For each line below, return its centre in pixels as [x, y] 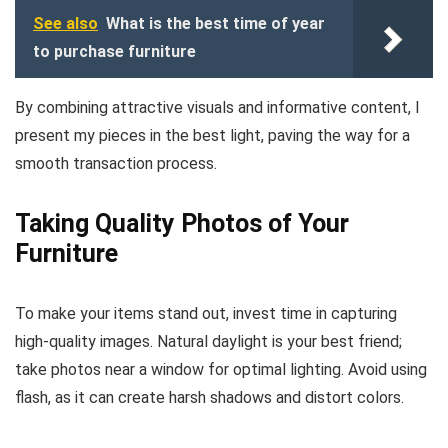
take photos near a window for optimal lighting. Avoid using [221, 369]
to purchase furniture [114, 51]
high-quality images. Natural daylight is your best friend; [208, 341]
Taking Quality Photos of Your [182, 223]
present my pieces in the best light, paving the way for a [212, 135]
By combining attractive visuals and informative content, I [217, 107]
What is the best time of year [215, 23]
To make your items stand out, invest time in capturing [206, 313]
